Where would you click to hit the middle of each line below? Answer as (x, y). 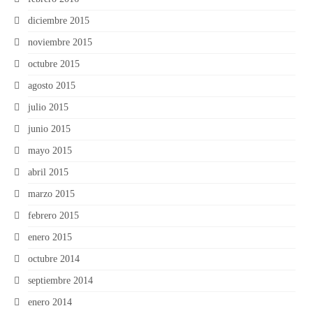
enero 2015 (50, 237)
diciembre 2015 (59, 20)
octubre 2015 (54, 64)
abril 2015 (48, 172)
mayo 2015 (50, 150)
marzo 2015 (51, 194)
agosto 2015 (52, 85)
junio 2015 (49, 129)
